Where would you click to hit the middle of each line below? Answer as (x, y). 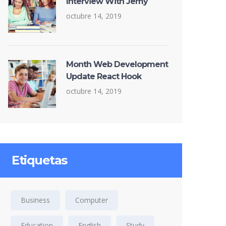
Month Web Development (117, 64)
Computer (92, 200)
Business (35, 200)
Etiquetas (39, 160)
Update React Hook (104, 76)
